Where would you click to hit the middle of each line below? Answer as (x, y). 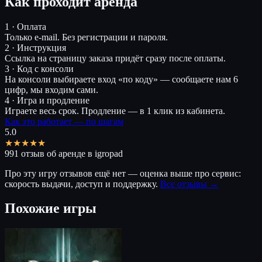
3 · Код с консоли (39, 68)
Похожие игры (51, 208)
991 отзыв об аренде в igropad (64, 153)
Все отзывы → (189, 184)
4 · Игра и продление (47, 100)
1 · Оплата (25, 26)
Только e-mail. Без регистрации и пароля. (86, 37)
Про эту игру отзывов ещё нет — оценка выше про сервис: (123, 173)
